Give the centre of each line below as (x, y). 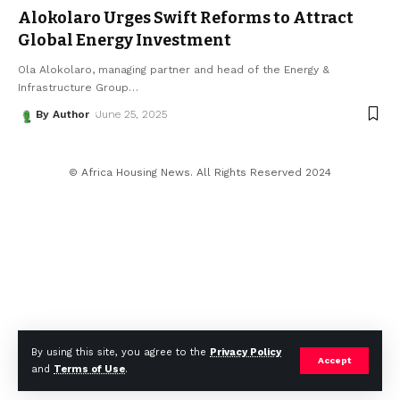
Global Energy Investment (125, 40)
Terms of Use (89, 369)
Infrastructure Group (73, 87)
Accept (334, 360)
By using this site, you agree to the (121, 352)
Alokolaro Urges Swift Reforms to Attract (186, 17)
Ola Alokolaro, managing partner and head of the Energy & (174, 69)
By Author (62, 114)
